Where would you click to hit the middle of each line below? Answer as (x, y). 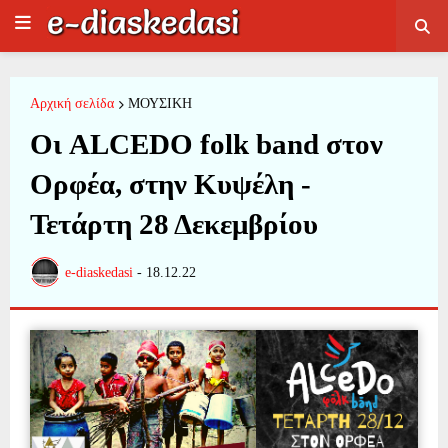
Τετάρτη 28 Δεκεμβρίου (174, 224)
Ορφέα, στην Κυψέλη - (170, 184)
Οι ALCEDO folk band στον (206, 144)
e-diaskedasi (99, 272)
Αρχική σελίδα (72, 103)
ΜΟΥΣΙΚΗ (160, 103)
